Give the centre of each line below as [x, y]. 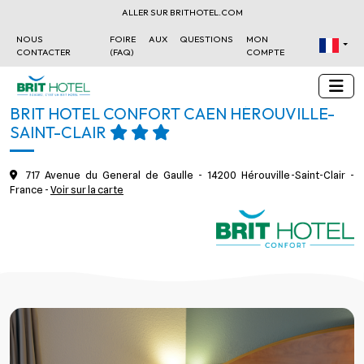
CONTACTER [43, 52]
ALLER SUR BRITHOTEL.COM [182, 12]
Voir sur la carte [87, 190]
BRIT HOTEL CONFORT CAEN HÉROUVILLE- [172, 113]
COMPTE [266, 52]
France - [30, 190]
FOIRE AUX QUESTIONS [171, 39]
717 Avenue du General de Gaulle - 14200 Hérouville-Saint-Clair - [188, 175]
